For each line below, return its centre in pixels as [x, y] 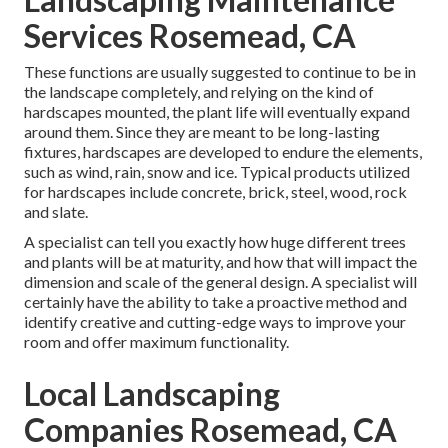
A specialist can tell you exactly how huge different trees [215, 242]
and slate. [56, 212]
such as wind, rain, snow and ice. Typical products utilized [217, 172]
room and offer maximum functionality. [156, 342]
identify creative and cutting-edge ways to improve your [215, 322]
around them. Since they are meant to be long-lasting [202, 132]
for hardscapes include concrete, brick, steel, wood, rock [215, 192]
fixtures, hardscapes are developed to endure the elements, [223, 152]
